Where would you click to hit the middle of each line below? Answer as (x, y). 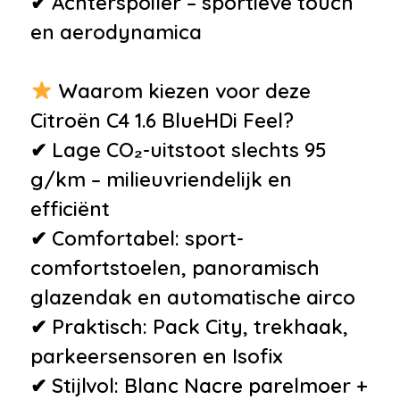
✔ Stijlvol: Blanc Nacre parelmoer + (199, 385)
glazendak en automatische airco (193, 297)
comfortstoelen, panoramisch (175, 267)
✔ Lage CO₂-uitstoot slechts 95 (179, 150)
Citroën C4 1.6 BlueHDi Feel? (162, 120)
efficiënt (70, 208)
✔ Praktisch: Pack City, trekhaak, (189, 326)
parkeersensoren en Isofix (157, 356)
